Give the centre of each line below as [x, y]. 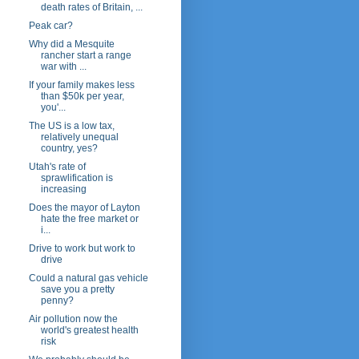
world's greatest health [89, 331]
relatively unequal [79, 137]
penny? [57, 301]
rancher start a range [86, 56]
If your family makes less [81, 85]
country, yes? [69, 149]
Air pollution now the [73, 319]
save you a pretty [77, 290]
